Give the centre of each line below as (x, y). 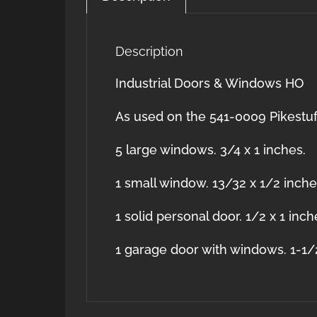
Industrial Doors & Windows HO (209, 83)
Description (149, 51)
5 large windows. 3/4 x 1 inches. (211, 150)
